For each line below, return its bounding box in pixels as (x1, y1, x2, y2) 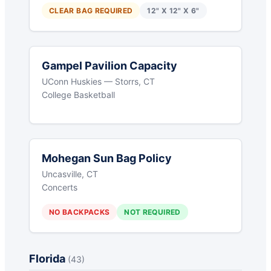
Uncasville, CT (42, 169, 98, 180)
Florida (29, 252, 68, 266)
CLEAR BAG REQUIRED (49, 6, 133, 16)
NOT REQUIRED (124, 207, 181, 217)
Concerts (42, 182, 77, 193)
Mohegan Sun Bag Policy (42, 152, 172, 165)
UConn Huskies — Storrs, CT (42, 76, 155, 87)
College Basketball (42, 90, 115, 100)
